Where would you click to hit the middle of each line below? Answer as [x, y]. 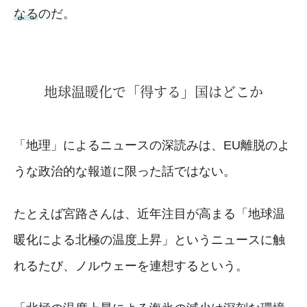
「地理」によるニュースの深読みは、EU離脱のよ [152, 145]
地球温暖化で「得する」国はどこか [153, 91]
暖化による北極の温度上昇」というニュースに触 [149, 240]
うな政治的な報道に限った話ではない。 [125, 171]
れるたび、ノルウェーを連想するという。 [131, 266]
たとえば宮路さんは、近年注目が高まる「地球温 [149, 213]
